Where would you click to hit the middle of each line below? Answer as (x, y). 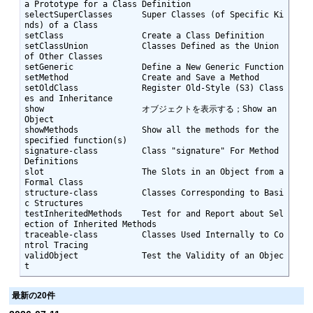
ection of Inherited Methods (90, 224)
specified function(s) (75, 140)
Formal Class (53, 182)
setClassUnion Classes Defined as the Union (151, 46)
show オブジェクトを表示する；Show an (150, 109)
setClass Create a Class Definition (144, 35)
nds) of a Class (61, 25)
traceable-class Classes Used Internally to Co (154, 234)
